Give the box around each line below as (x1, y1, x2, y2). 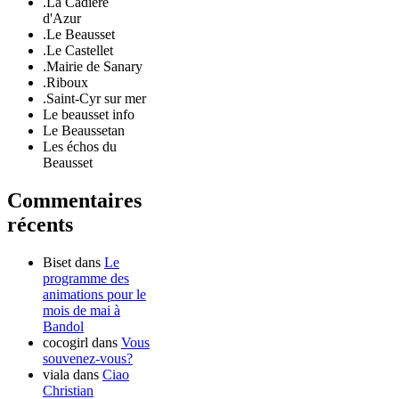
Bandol (43, 319, 84, 335)
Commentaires (7, 189, 142, 213)
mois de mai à (43, 303, 120, 319)
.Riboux (43, 75, 88, 91)
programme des (43, 271, 129, 287)
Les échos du (43, 139, 117, 155)
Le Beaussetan (43, 123, 125, 139)
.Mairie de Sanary (43, 59, 142, 75)
